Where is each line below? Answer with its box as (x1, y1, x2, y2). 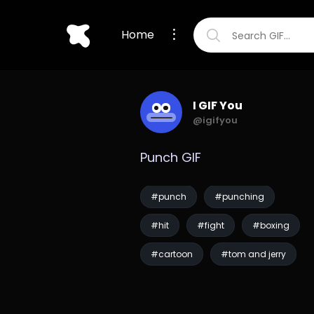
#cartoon (150, 248, 193, 260)
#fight (196, 219, 224, 231)
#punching (214, 191, 264, 203)
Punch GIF (139, 149, 201, 166)
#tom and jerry (220, 248, 286, 260)
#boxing (252, 219, 289, 231)
